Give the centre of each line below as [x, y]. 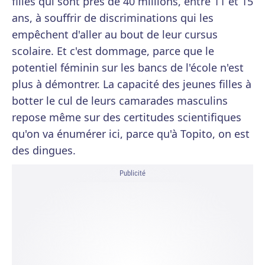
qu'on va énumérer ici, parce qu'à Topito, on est [131, 134]
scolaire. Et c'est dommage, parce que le [113, 51]
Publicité [132, 173]
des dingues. [44, 150]
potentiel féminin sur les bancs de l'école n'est [128, 67]
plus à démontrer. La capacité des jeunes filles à [132, 84]
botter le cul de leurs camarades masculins [120, 101]
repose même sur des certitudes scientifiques [127, 117]
